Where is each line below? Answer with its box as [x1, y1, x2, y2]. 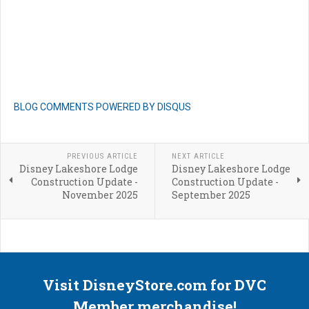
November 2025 [61, 188, 138, 202]
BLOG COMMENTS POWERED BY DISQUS [14, 101, 191, 113]
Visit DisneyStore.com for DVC [43, 275, 266, 295]
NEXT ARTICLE [171, 152, 225, 161]
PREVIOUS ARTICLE [66, 152, 138, 161]
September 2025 [171, 188, 250, 202]
